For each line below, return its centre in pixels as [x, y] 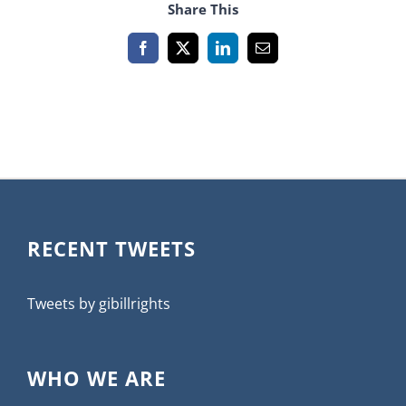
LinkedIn [248, 54]
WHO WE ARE [97, 377]
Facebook [170, 54]
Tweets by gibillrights [99, 303]
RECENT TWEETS [111, 248]
